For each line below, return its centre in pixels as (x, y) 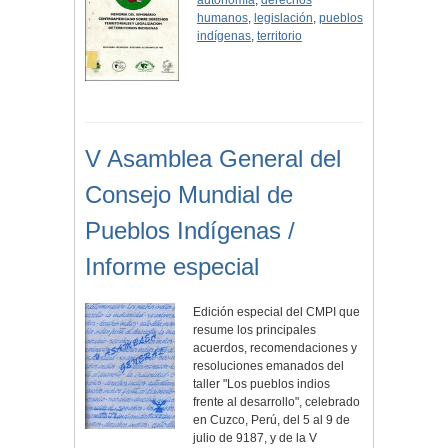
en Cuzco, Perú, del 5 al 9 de (272, 420)
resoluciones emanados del (269, 366)
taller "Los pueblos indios (262, 384)
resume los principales (255, 330)
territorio (279, 36)
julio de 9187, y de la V (255, 438)
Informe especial (172, 267)
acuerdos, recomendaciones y (275, 348)
